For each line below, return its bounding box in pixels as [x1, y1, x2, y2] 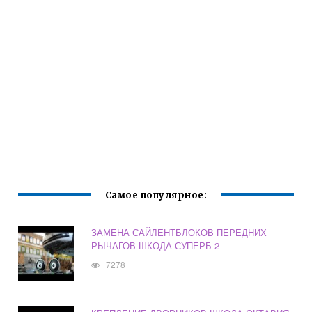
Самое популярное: [104, 189, 208, 202]
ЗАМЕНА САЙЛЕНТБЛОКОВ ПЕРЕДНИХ [91, 226, 267, 240]
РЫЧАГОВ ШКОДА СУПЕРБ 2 [91, 239, 220, 253]
